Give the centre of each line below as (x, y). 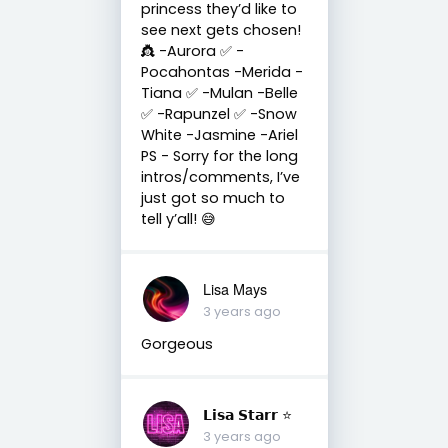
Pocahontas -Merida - (221, 71)
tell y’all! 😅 (178, 218)
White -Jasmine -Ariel (219, 134)
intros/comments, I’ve (220, 176)
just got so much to (212, 197)
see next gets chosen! (220, 29)
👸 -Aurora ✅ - (192, 50)
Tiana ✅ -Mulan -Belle (219, 92)
